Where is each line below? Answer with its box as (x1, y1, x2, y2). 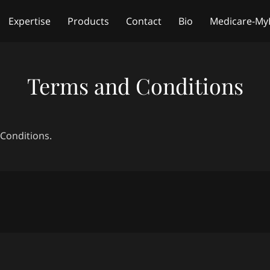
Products (67, 14, 109, 28)
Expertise (8, 14, 51, 28)
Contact (126, 14, 162, 28)
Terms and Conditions (27, 71, 243, 100)
